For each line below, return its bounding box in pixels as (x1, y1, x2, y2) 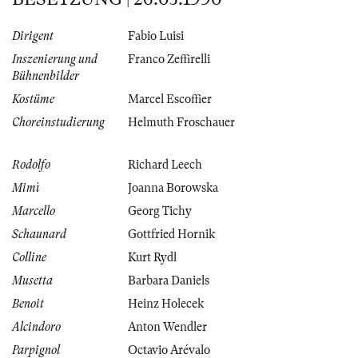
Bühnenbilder (12, 70, 79, 83)
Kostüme (12, 93, 54, 106)
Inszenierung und (12, 53, 97, 66)
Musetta (12, 274, 53, 288)
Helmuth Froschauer (128, 116, 235, 129)
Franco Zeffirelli (128, 53, 210, 66)
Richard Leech (128, 158, 202, 172)
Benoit (12, 297, 44, 311)
